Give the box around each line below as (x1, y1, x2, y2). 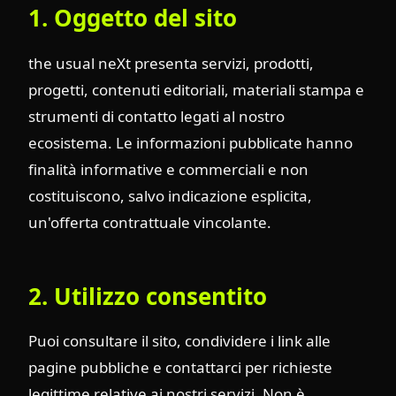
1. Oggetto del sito (28, 2, 237, 34)
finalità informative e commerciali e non (28, 158, 308, 179)
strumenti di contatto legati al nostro (28, 105, 285, 126)
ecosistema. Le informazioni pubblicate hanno (28, 132, 353, 153)
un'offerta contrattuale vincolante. (28, 211, 271, 232)
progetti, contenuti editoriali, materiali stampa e (28, 79, 364, 100)
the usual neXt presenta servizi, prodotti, (28, 52, 314, 73)
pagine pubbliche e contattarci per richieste (28, 357, 332, 378)
